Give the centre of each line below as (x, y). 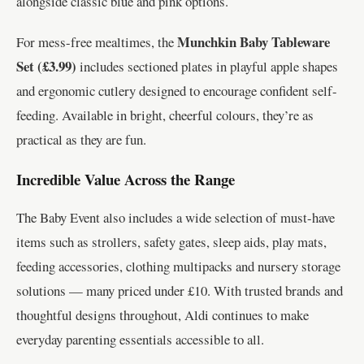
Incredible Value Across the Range (126, 180)
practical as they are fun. (81, 140)
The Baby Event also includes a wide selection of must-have (175, 217)
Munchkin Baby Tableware (253, 42)
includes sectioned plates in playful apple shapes (207, 67)
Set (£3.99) (46, 67)
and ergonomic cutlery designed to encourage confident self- (177, 91)
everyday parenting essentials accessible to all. (140, 339)
